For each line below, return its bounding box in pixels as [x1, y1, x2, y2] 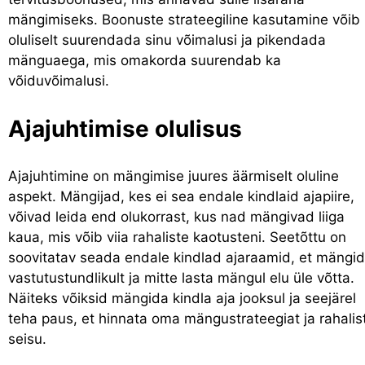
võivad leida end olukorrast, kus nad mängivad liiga [8, 208, 345, 225]
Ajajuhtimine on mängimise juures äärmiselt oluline [8, 167, 339, 184]
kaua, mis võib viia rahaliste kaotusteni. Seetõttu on [8, 228, 346, 245]
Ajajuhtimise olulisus [8, 114, 242, 143]
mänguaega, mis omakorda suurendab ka [8, 51, 281, 68]
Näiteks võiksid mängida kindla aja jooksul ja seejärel [8, 289, 356, 306]
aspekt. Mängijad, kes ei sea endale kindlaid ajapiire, [8, 187, 354, 204]
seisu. [8, 330, 46, 347]
